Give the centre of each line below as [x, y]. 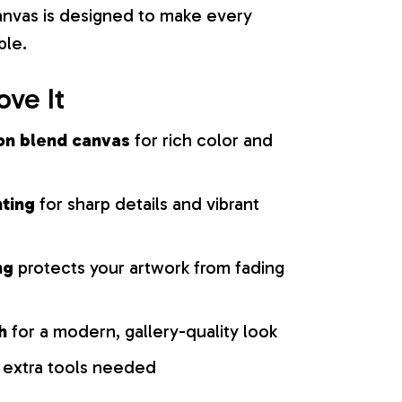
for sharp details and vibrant [147, 204]
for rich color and [201, 140]
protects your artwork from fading [149, 268]
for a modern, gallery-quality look [142, 332]
